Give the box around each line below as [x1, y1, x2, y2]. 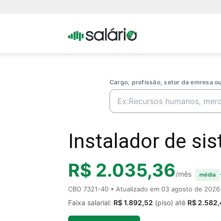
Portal [137, 28, 156, 37]
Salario [137, 68, 159, 77]
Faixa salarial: [68, 198, 113, 207]
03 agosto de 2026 [161, 184, 220, 193]
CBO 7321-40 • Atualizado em [68, 184, 161, 193]
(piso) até [153, 198, 187, 207]
